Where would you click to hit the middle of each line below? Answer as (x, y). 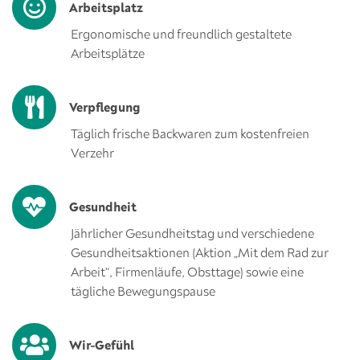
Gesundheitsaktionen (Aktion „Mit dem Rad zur (200, 252)
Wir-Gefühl (102, 345)
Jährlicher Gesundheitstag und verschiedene (192, 233)
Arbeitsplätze (109, 53)
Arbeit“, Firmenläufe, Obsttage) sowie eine (187, 272)
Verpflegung (105, 107)
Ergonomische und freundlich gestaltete (181, 34)
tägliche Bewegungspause (143, 291)
